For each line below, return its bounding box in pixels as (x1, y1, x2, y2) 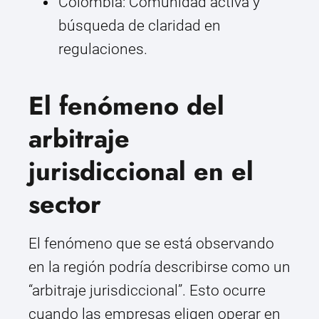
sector (28, 185, 101, 224)
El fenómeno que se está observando (28, 235, 274, 253)
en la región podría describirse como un (28, 258, 291, 276)
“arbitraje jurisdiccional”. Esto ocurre (28, 282, 266, 300)
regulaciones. (58, 41, 147, 58)
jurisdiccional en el (28, 152, 253, 191)
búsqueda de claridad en (58, 17, 221, 35)
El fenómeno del (28, 87, 224, 125)
